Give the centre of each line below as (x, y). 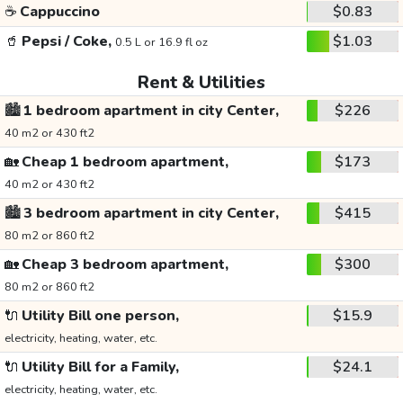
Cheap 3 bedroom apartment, (123, 265)
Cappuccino (58, 12)
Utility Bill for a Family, (99, 367)
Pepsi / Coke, (67, 42)
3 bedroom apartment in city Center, (149, 214)
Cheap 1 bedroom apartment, (123, 162)
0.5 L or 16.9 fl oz (161, 43)
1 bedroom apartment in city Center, (149, 111)
